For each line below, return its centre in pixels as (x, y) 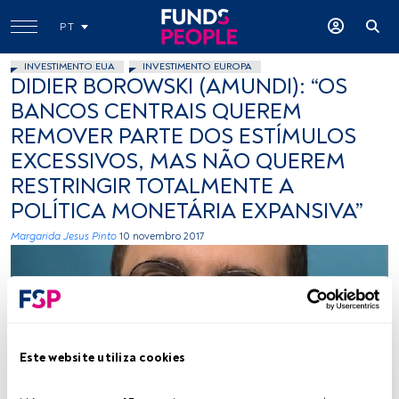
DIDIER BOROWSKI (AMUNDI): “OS (179, 87)
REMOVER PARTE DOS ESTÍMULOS (183, 137)
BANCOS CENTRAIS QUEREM (156, 112)
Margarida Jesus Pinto (64, 236)
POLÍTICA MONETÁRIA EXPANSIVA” (187, 212)
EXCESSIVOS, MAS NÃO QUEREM (178, 162)
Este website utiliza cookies (102, 357)
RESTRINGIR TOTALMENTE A (152, 187)
